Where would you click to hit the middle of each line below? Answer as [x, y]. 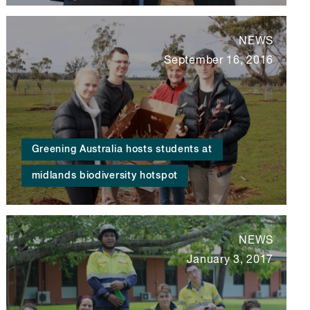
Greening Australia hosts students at [122, 150]
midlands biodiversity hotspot [104, 176]
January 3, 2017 [230, 261]
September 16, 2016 [219, 61]
